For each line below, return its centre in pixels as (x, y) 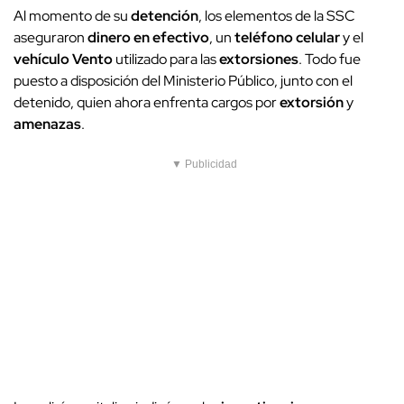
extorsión (312, 103)
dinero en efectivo (148, 38)
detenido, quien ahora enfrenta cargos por (147, 103)
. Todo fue (330, 60)
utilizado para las (166, 60)
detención (165, 16)
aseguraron (50, 38)
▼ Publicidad (204, 165)
